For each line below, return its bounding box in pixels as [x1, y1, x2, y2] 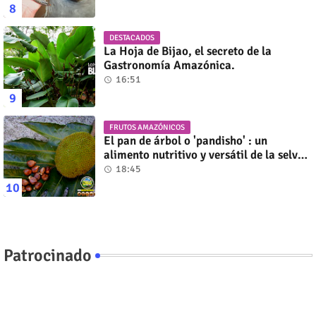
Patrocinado [4, 245, 92, 267]
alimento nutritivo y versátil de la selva [104, 147, 304, 163]
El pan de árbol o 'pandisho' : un [104, 133, 267, 149]
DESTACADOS [109, 33, 154, 43]
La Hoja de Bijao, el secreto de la [104, 44, 272, 59]
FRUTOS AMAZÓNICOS [109, 123, 185, 133]
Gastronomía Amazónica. [104, 58, 235, 73]
